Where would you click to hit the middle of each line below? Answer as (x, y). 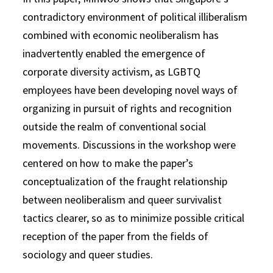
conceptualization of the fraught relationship (125, 182)
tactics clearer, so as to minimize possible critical (134, 218)
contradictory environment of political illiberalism (135, 17)
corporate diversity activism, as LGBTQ (112, 72)
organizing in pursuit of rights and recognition (127, 108)
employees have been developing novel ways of (130, 90)
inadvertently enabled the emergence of (114, 54)
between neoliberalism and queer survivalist (122, 200)
